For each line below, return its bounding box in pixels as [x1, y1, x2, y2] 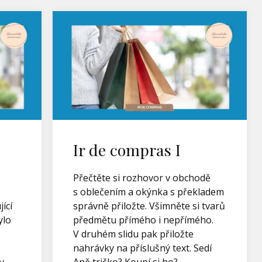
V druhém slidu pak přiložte [73, 227, 194, 240]
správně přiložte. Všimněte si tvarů [73, 199, 225, 212]
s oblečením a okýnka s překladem [73, 185, 224, 198]
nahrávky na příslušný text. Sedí [73, 242, 212, 254]
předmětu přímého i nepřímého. [73, 213, 213, 226]
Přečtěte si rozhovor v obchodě [73, 171, 211, 184]
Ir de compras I [73, 139, 181, 160]
